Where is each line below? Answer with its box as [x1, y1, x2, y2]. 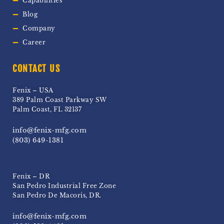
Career [22, 38, 45, 46]
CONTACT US [12, 63, 60, 74]
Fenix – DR [12, 172, 49, 180]
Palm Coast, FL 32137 [12, 105, 81, 113]
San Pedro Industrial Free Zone [12, 182, 116, 190]
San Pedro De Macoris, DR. [12, 191, 101, 199]
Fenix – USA [12, 86, 53, 94]
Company [22, 24, 55, 32]
